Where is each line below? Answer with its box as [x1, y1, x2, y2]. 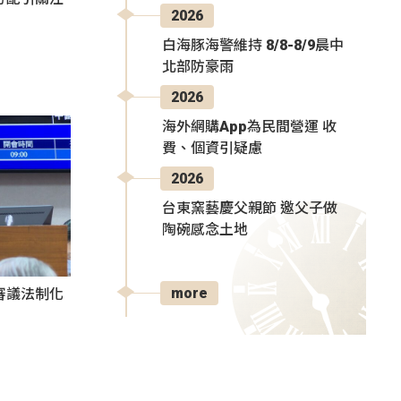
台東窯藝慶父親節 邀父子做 [162, 199, 337, 217]
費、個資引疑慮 [162, 139, 262, 157]
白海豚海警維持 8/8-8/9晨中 [162, 36, 344, 54]
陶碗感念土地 [162, 220, 248, 238]
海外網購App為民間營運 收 [162, 117, 337, 135]
